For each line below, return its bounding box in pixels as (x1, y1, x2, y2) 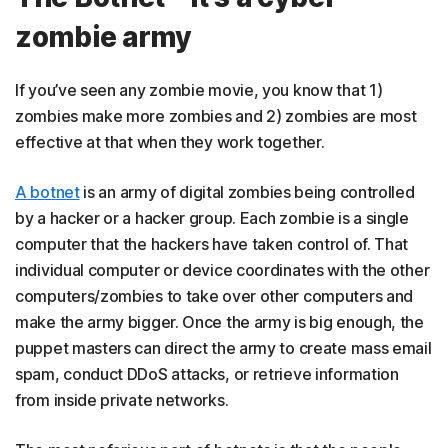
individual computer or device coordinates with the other (15, 260, 430, 280)
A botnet (15, 182, 80, 202)
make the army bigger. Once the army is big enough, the (15, 312, 424, 332)
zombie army (15, 20, 192, 54)
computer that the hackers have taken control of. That (15, 234, 409, 254)
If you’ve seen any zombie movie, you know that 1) (15, 80, 383, 100)
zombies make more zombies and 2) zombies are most (15, 106, 417, 126)
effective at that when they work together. (15, 132, 325, 152)
